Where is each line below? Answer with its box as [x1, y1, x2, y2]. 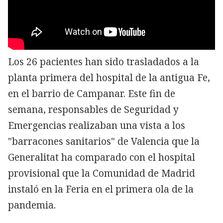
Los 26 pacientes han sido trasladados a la [8, 55, 199, 68]
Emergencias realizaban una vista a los [8, 118, 185, 132]
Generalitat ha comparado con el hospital [8, 150, 195, 164]
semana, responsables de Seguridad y [8, 103, 179, 116]
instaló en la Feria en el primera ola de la [8, 182, 194, 196]
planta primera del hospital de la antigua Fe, [8, 71, 210, 84]
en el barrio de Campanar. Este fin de [8, 87, 175, 100]
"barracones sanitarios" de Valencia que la [8, 134, 200, 148]
